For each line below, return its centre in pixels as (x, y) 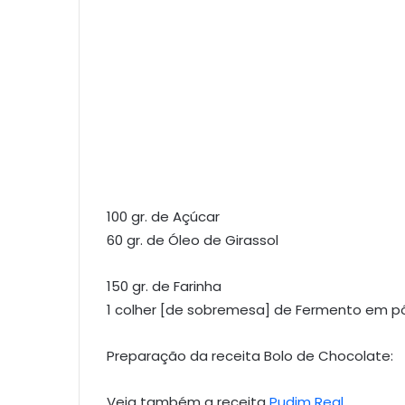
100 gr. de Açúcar (163, 216)
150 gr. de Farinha (164, 286)
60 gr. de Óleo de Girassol (193, 240)
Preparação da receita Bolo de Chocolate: (250, 355)
